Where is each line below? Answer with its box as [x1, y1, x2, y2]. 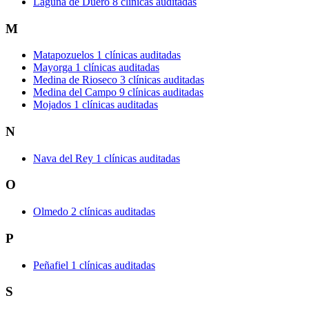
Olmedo [33, 206, 68, 218]
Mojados [33, 99, 71, 111]
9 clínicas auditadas [119, 86, 203, 99]
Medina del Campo [33, 86, 117, 99]
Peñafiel [33, 259, 68, 271]
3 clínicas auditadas [120, 74, 204, 86]
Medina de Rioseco [33, 74, 117, 86]
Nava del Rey [33, 152, 93, 164]
